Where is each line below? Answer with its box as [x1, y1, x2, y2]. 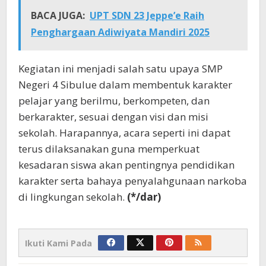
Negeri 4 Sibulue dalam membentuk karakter [18, 77, 232, 91]
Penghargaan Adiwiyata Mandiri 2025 [31, 25, 210, 39]
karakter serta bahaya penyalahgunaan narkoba [18, 173, 247, 188]
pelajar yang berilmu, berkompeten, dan [18, 93, 210, 107]
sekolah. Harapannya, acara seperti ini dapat [18, 125, 230, 140]
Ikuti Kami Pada [25, 237, 92, 249]
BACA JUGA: [31, 8, 85, 22]
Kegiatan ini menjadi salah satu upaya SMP [18, 61, 223, 75]
